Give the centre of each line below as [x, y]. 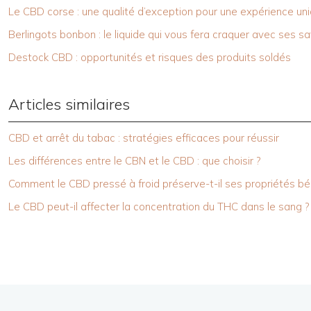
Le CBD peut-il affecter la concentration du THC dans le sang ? [159, 207]
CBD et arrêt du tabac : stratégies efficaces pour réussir [144, 138]
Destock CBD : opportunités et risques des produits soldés [150, 58]
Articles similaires [69, 104]
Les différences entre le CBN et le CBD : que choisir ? [134, 161]
